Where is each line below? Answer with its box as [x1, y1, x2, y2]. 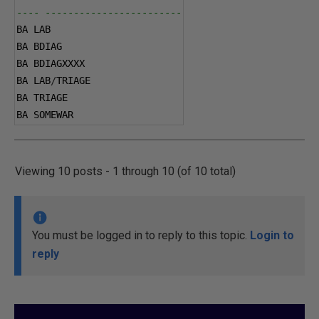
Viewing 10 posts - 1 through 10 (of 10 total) [15, 164, 236, 178]
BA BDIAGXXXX [16, 58, 85, 69]
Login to [250, 229, 294, 242]
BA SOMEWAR [16, 109, 73, 120]
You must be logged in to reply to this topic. [32, 229, 250, 242]
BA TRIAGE [16, 92, 68, 103]
